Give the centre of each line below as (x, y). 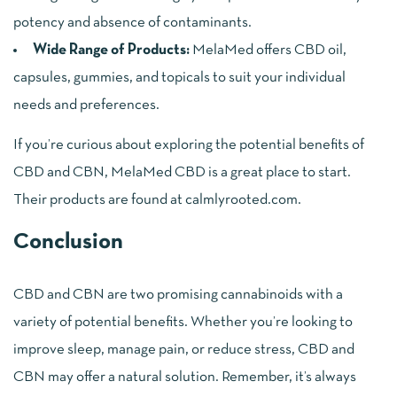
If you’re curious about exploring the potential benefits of (189, 144)
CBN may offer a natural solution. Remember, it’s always (185, 377)
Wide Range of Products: (111, 51)
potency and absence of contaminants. (132, 23)
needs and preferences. (86, 105)
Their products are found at (99, 199)
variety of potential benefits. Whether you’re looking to (183, 322)
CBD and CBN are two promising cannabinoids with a (178, 294)
